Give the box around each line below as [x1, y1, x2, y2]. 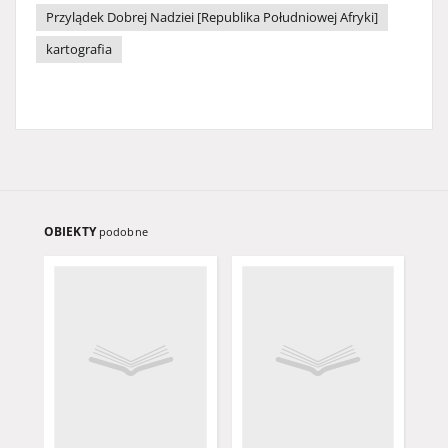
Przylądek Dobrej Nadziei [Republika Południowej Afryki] [46, 9, 378, 26]
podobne [98, 224, 148, 239]
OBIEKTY [44, 223, 99, 240]
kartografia [46, 41, 112, 58]
